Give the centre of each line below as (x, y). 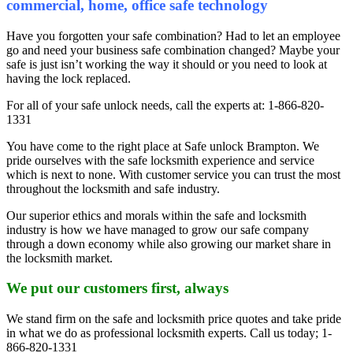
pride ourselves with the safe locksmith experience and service (160, 160)
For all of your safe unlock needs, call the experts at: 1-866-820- (165, 105)
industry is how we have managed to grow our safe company (158, 229)
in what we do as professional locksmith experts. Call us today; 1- (169, 333)
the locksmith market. (59, 258)
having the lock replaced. (69, 78)
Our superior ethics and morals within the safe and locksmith (156, 215)
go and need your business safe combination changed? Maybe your (173, 50)
